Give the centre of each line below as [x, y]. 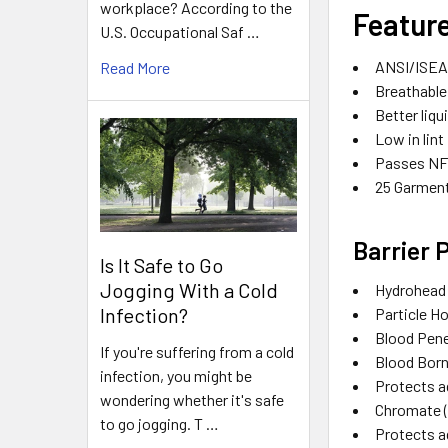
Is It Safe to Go [161, 264]
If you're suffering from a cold [197, 351]
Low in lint [410, 138]
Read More [135, 68]
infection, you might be [176, 375]
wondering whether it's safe [192, 399]
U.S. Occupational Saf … [180, 32]
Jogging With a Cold [189, 289]
